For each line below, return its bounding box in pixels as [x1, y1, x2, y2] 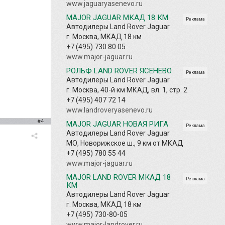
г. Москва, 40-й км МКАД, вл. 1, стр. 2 [66, 85, 187, 94]
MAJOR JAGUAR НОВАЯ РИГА [66, 119, 168, 129]
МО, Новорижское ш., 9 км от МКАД [66, 139, 183, 147]
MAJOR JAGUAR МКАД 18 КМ [66, 13, 168, 22]
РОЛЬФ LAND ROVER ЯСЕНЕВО [66, 66, 172, 75]
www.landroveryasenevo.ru [66, 105, 153, 114]
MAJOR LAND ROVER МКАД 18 [66, 172, 171, 182]
